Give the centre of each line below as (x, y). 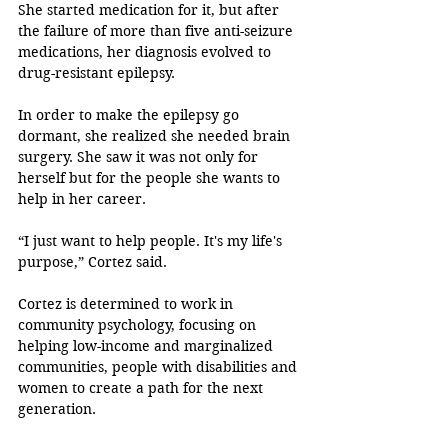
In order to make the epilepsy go (130, 115)
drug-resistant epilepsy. (98, 73)
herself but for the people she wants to (151, 178)
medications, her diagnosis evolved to (146, 52)
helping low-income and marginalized (147, 346)
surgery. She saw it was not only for (140, 157)
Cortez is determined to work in (127, 304)
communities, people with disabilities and (159, 367)
